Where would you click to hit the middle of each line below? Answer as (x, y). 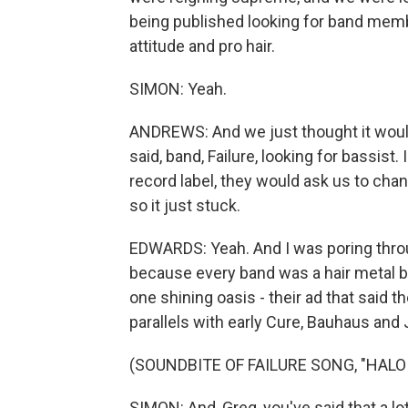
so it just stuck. (185, 205)
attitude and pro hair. (202, 46)
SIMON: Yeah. (178, 89)
